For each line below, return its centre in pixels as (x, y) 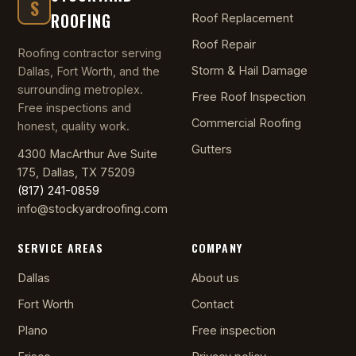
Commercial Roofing (246, 122)
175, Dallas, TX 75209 (76, 172)
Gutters (212, 149)
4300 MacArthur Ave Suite (87, 153)
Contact (213, 304)
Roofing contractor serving (89, 52)
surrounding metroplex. (80, 89)
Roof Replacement (242, 17)
